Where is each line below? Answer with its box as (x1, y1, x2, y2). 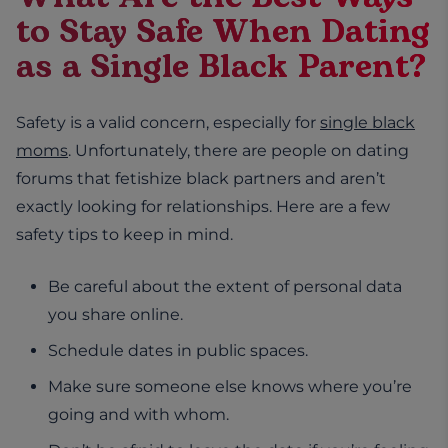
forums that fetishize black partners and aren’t (16, 168, 386, 188)
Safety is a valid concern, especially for (16, 112, 320, 132)
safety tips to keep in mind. (16, 224, 233, 244)
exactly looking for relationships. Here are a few (16, 196, 390, 216)
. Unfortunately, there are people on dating (68, 140, 409, 160)
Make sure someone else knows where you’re (48, 376, 412, 396)
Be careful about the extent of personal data (48, 276, 402, 296)
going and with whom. (48, 404, 229, 424)
